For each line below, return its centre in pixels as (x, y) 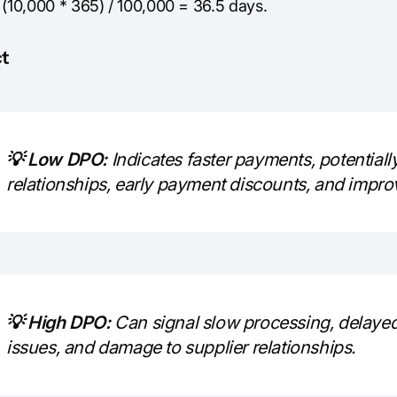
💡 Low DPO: (57, 159)
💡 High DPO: (58, 322)
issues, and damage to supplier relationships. (181, 347)
